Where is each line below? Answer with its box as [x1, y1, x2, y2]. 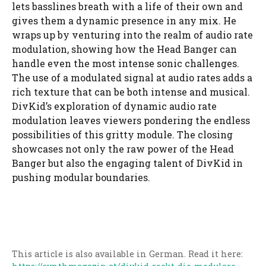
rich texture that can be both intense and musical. [12, 85, 250, 99]
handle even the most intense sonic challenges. [12, 57, 239, 70]
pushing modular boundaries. [12, 171, 150, 184]
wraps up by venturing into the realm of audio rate [12, 28, 253, 42]
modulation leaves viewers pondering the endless [12, 114, 250, 127]
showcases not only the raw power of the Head [12, 142, 234, 156]
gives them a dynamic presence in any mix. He [12, 14, 236, 27]
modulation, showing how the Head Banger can [12, 43, 237, 56]
